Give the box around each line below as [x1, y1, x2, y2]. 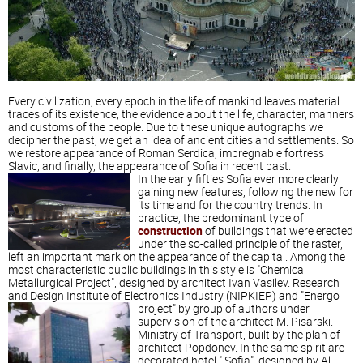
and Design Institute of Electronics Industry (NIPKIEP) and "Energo [8, 288, 340, 304]
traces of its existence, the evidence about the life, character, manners [8, 106, 354, 122]
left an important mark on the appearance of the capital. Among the [8, 249, 345, 265]
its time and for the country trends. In [138, 197, 322, 213]
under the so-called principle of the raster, [138, 236, 343, 252]
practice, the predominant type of [138, 210, 304, 226]
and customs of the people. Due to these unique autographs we [8, 119, 323, 135]
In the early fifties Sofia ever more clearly [138, 171, 339, 187]
